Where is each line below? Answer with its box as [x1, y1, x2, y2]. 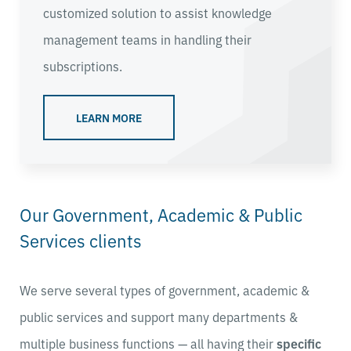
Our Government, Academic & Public [20, 201, 302, 226]
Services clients [20, 227, 142, 252]
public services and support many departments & [20, 307, 298, 325]
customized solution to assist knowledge [43, 3, 272, 21]
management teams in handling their [43, 30, 251, 48]
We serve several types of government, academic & [20, 280, 309, 299]
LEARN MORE [76, 109, 142, 125]
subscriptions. [43, 56, 122, 74]
